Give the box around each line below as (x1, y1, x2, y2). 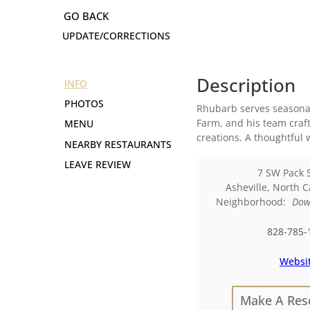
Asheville (225, 181, 267, 194)
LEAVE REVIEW (64, 158, 131, 172)
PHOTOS (64, 97, 104, 111)
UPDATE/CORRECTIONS (62, 29, 170, 42)
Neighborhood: (216, 195, 292, 209)
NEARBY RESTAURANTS (64, 138, 172, 152)
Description (197, 73, 296, 98)
